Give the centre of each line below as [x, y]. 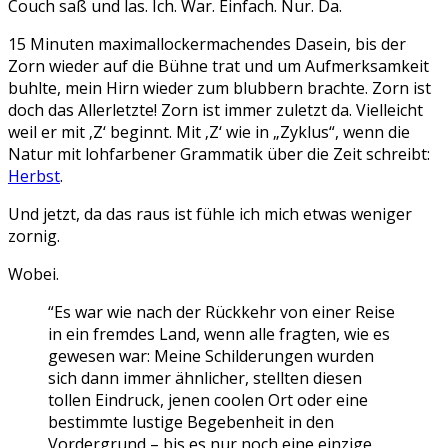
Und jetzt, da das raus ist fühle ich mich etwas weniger [210, 214]
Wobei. [33, 274]
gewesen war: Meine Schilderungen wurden [211, 356]
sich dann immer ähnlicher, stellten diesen [205, 378]
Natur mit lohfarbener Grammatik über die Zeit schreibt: [219, 154]
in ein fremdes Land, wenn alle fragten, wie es [219, 334]
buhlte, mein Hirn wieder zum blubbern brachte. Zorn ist [219, 88]
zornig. [34, 236]
